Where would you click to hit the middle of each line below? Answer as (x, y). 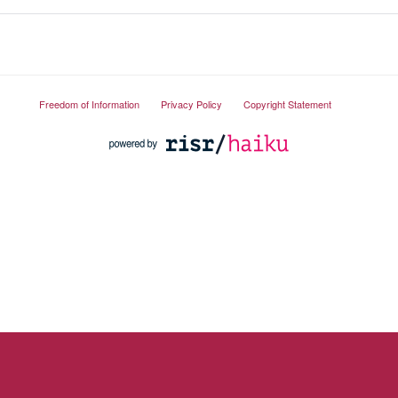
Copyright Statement (287, 103)
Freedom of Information (89, 103)
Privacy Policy (191, 103)
